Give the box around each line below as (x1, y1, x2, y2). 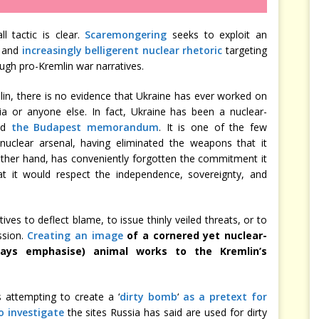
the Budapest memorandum (11, 120, 159, 134)
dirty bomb (120, 290, 178, 303)
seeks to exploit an (167, 28, 268, 41)
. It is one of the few (159, 120, 268, 134)
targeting (222, 43, 268, 57)
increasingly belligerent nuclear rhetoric (21, 43, 223, 57)
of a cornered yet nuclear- (122, 229, 268, 242)
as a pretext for (183, 290, 268, 303)
